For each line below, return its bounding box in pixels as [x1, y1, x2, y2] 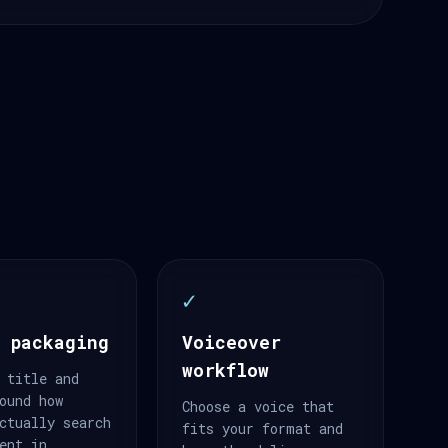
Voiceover [181, 330, 281, 354]
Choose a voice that [181, 397, 334, 416]
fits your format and [181, 419, 343, 438]
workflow [181, 358, 269, 382]
